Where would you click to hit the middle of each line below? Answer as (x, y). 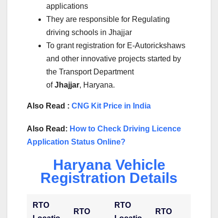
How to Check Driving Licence (125, 128)
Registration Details (109, 178)
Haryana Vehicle (109, 164)
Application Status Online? (76, 142)
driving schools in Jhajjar (89, 32)
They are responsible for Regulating (108, 19)
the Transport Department (90, 72)
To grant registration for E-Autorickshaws (116, 45)
